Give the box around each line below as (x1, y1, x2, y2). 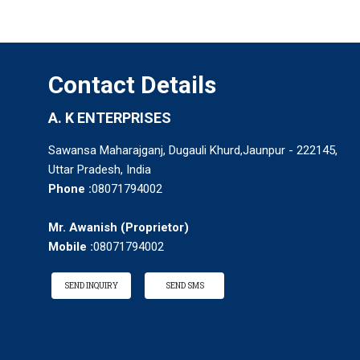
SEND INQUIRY (64, 280, 118, 291)
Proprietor (125, 219, 184, 235)
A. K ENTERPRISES (48, 108, 171, 126)
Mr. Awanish (48, 219, 117, 235)
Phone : (48, 181, 92, 196)
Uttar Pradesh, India (48, 162, 151, 177)
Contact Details (48, 70, 216, 99)
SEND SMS (165, 280, 204, 291)
